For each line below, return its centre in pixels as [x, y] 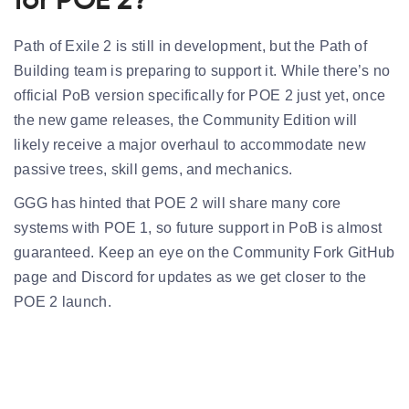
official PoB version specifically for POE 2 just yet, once [200, 95]
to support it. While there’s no [290, 70]
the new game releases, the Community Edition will [186, 120]
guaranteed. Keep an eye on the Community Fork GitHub [204, 252]
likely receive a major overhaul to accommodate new [190, 144]
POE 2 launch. [63, 301]
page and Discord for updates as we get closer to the [190, 277]
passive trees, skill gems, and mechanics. [153, 169]
